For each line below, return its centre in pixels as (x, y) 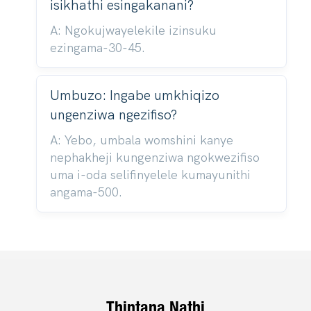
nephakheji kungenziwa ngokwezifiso (154, 158)
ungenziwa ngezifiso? (113, 115)
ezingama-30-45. (97, 48)
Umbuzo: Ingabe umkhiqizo (134, 95)
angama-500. (86, 192)
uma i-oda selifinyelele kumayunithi (150, 175)
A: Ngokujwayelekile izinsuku (133, 31)
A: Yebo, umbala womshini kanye (141, 140)
